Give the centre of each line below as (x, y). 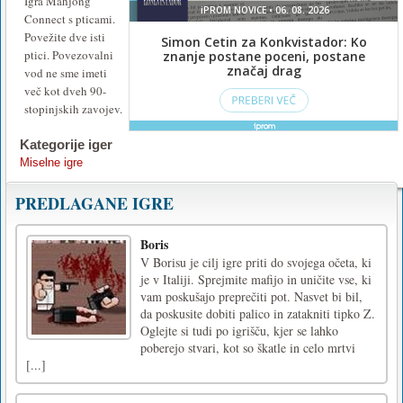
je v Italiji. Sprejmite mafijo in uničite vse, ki (256, 279)
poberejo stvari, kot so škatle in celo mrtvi (248, 347)
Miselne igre (51, 162)
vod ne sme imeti (66, 72)
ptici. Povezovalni (69, 54)
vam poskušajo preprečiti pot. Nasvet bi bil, (251, 296)
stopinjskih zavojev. (73, 108)
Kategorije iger (66, 144)
